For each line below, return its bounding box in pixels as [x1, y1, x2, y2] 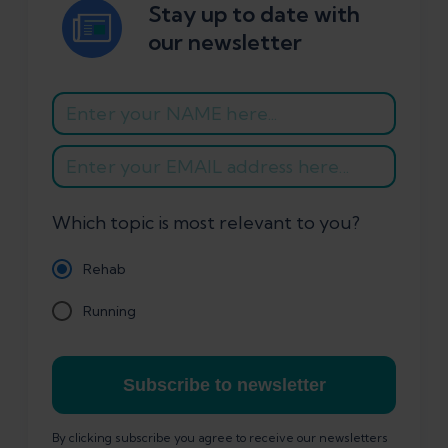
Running [83, 302, 136, 321]
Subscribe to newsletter [122, 375, 326, 396]
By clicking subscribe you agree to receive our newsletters [52, 430, 388, 446]
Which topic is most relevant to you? [52, 211, 360, 235]
